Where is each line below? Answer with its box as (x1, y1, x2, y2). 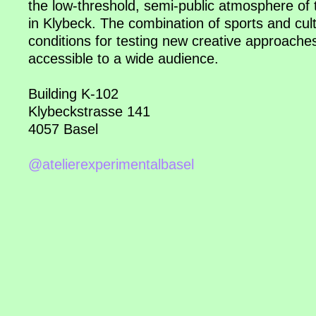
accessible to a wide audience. (28, 50, 219, 66)
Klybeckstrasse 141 (28, 103, 151, 119)
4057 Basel (28, 121, 99, 137)
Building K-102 (28, 85, 119, 102)
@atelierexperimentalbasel (28, 156, 195, 172)
